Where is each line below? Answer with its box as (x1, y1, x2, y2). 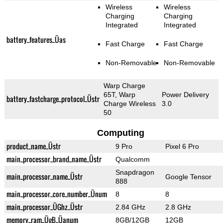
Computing (97, 128, 144, 138)
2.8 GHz (165, 203, 191, 212)
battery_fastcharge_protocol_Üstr (6, 94, 100, 105)
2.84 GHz (115, 203, 145, 212)
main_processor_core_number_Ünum (6, 189, 107, 200)
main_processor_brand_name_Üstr (6, 154, 102, 165)
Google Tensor (165, 173, 212, 181)
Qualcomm (115, 155, 150, 164)
